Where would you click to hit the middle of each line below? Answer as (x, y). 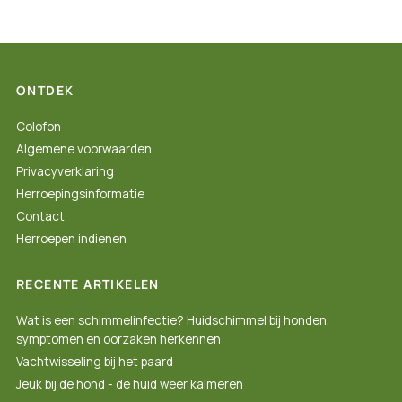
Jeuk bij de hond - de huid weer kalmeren (130, 385)
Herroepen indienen (72, 239)
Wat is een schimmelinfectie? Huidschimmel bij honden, (174, 321)
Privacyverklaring (66, 172)
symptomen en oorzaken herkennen (119, 340)
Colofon (39, 127)
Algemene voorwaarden (84, 149)
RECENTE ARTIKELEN (88, 284)
